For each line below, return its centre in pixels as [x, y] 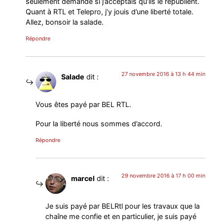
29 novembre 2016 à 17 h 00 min [163, 176]
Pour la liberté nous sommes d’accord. [99, 124]
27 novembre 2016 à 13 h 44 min [163, 74]
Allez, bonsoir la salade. [65, 22]
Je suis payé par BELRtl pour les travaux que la [123, 206]
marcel [83, 179]
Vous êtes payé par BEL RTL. [84, 105]
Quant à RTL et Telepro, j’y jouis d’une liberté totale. [110, 11]
